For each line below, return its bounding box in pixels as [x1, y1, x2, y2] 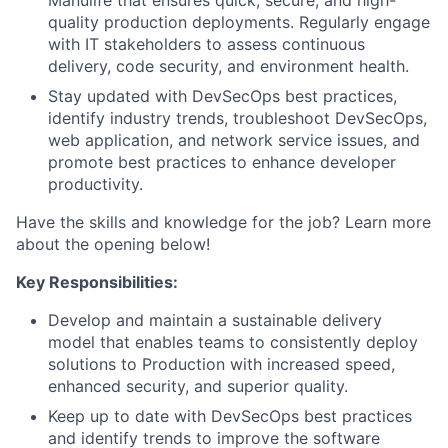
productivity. [48, 174, 143, 194]
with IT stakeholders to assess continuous [48, 34, 365, 54]
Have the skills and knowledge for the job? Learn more [16, 212, 431, 232]
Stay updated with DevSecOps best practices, [48, 86, 397, 106]
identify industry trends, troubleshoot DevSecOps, [48, 108, 427, 128]
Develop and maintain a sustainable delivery [48, 310, 382, 330]
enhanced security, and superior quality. [48, 376, 348, 396]
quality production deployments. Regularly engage [48, 12, 430, 32]
